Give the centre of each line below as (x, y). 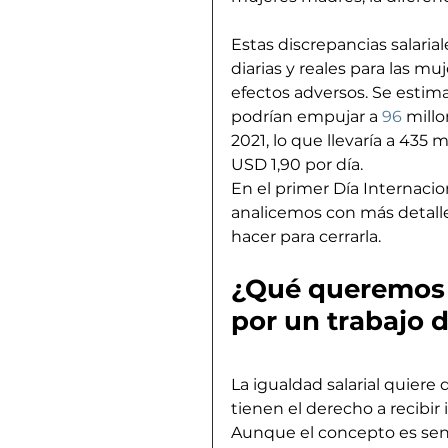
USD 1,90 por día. (297, 164)
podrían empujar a (306, 116)
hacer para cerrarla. (306, 236)
